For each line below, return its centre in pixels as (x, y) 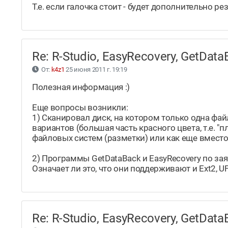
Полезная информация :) (81, 87)
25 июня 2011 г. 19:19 (96, 70)
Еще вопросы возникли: (80, 108)
